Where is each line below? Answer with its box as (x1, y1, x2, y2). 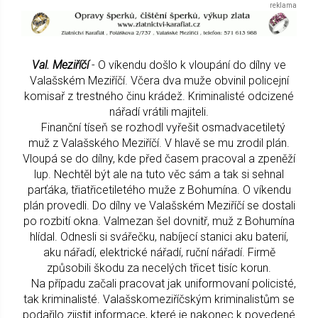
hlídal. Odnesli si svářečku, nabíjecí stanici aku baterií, (30, 229, 288, 243)
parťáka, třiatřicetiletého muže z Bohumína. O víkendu (27, 182, 291, 197)
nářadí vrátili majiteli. (109, 104, 209, 119)
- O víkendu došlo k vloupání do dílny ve (92, 57, 286, 72)
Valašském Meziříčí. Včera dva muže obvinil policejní (29, 73, 289, 87)
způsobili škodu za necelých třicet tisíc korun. (47, 261, 271, 275)
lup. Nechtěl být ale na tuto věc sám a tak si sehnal (34, 167, 284, 181)
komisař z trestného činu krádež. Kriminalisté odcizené (24, 89, 294, 103)
